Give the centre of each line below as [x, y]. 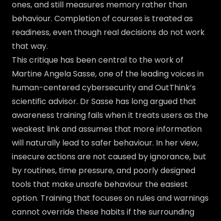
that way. [30, 46]
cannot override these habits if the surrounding [103, 212]
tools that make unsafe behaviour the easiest [100, 184]
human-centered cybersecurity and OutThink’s [104, 88]
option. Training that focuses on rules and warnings [110, 198]
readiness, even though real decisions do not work [108, 32]
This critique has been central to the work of [98, 60]
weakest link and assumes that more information [107, 129]
